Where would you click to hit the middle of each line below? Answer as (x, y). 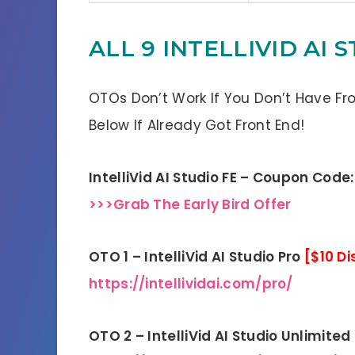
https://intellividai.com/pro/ (191, 283)
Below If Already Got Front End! (197, 125)
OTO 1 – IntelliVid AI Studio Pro (197, 256)
